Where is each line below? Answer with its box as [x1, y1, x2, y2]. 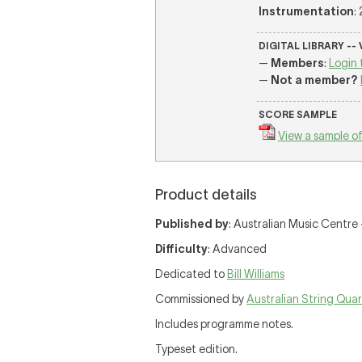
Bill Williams [227, 267, 284, 280]
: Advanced [208, 242, 267, 255]
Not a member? [271, 74, 358, 86]
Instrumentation [259, 5, 354, 18]
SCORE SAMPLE [259, 109, 337, 120]
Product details [155, 187, 257, 203]
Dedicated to [155, 267, 227, 280]
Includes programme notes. [155, 318, 293, 330]
